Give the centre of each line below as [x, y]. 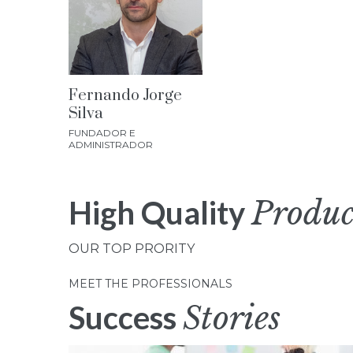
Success [126, 317]
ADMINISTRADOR [111, 144]
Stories [232, 318]
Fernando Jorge [125, 95]
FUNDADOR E [102, 132]
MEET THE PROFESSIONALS [150, 283]
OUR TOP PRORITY [132, 248]
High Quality [160, 212]
